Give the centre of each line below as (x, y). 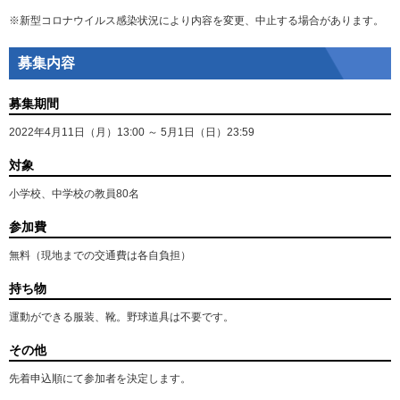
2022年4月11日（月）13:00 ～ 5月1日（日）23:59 (132, 132)
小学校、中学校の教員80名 (74, 194)
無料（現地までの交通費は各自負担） (100, 255)
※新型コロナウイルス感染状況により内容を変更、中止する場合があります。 (196, 21)
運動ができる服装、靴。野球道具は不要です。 (121, 317)
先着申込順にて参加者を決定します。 (100, 379)
